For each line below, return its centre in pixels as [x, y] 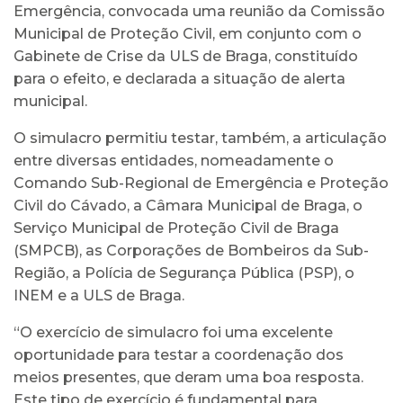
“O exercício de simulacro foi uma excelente [173, 332]
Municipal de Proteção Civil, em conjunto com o [188, 33]
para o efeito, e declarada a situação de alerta [179, 78]
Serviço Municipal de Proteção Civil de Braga [176, 228]
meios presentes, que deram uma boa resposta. [188, 377]
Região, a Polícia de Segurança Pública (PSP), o [184, 273]
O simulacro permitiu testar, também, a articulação [200, 138]
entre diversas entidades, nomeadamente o [174, 160]
